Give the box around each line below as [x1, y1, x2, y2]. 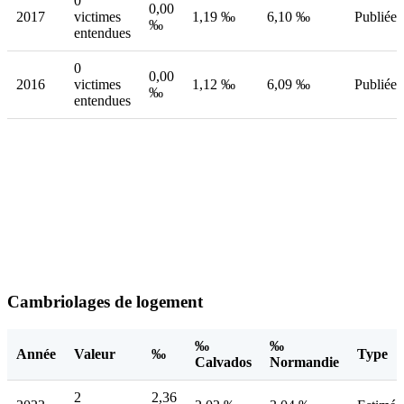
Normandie [270, 353, 339, 370]
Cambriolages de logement [7, 292, 203, 312]
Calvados [195, 353, 252, 370]
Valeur [74, 345, 115, 362]
